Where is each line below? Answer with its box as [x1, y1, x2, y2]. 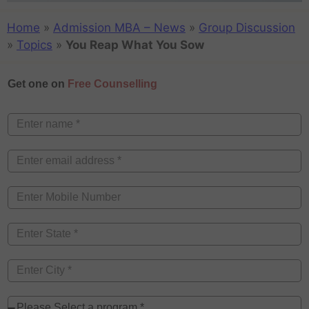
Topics [17, 38, 52, 52]
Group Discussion [199, 21, 295, 35]
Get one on [8, 77, 68, 90]
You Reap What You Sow [66, 38, 204, 52]
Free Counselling [68, 77, 157, 90]
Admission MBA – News [53, 21, 186, 35]
